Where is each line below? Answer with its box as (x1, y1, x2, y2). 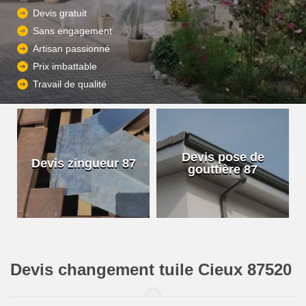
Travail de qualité (33, 79, 107, 90)
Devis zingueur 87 (31, 156, 136, 170)
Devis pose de (181, 150, 264, 164)
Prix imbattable (33, 61, 97, 72)
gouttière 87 (188, 163, 258, 176)
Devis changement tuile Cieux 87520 (10, 260, 292, 279)
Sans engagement (33, 25, 112, 37)
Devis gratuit (33, 8, 87, 19)
